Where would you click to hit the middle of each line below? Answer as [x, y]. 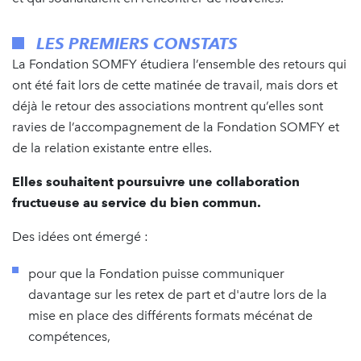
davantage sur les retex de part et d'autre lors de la [178, 294]
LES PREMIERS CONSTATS [137, 43]
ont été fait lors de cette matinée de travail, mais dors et [175, 85]
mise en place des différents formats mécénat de [170, 315]
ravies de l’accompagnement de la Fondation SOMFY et [176, 127]
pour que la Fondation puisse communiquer [156, 273]
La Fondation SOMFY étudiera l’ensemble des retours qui [179, 64]
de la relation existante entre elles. [112, 147]
